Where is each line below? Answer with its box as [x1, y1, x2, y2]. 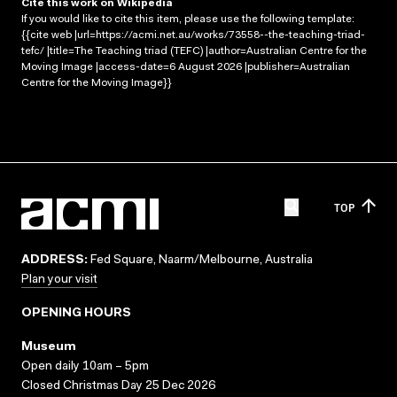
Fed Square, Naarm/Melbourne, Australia [88, 254, 313, 267]
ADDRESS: [21, 254, 88, 267]
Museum [21, 341, 76, 354]
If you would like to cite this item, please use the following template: [21, 13, 354, 25]
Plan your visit [21, 274, 97, 286]
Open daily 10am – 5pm [21, 361, 149, 373]
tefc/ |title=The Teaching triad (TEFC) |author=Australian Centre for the [21, 45, 367, 57]
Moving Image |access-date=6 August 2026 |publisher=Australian [21, 61, 350, 73]
